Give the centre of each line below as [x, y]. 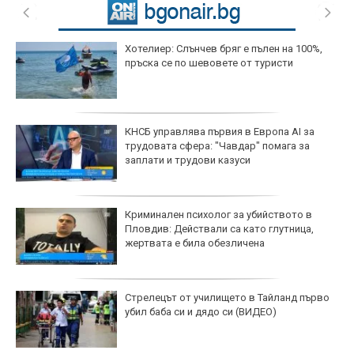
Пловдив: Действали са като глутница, [219, 228]
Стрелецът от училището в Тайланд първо [227, 297]
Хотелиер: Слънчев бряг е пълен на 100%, [224, 48]
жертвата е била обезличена [195, 243]
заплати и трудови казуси [188, 160]
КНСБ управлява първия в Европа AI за [220, 131]
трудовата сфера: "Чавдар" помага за [217, 145]
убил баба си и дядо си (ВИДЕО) [201, 311]
